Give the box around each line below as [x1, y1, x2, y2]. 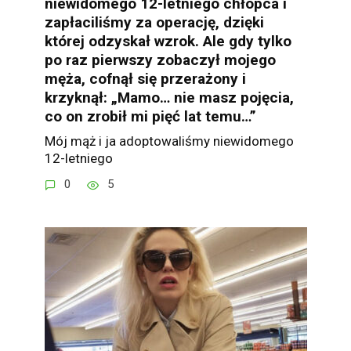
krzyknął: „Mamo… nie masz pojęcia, [44, 89, 294, 107]
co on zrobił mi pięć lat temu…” [44, 107, 256, 126]
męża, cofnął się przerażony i [44, 70, 246, 89]
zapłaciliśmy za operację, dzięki [44, 13, 264, 32]
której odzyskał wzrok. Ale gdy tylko [44, 32, 291, 51]
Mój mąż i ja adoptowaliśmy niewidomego [44, 132, 294, 149]
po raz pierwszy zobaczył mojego [44, 51, 276, 70]
